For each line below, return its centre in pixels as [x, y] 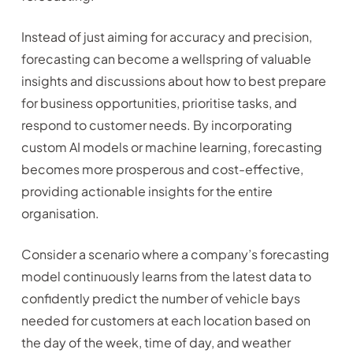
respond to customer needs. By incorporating [156, 125]
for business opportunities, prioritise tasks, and [159, 103]
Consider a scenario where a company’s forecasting [175, 255]
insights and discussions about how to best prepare [173, 81]
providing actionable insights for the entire [147, 191]
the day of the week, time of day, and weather [156, 343]
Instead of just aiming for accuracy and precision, [166, 37]
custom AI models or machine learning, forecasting [171, 147]
